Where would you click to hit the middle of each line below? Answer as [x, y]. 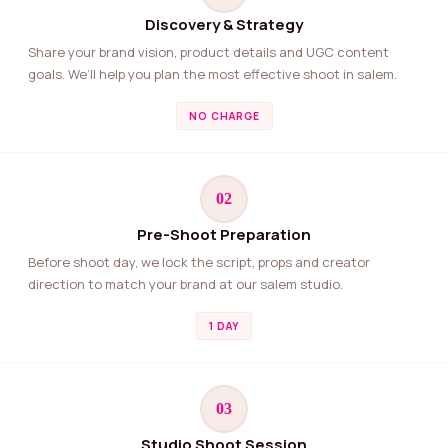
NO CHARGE [224, 115]
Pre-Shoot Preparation [224, 234]
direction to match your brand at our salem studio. [185, 283]
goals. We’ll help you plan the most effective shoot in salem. [212, 74]
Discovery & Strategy [224, 24]
